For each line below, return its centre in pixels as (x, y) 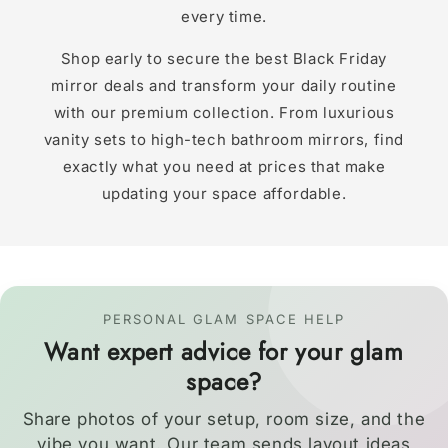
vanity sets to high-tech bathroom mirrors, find (224, 139)
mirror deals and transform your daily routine (224, 85)
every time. (224, 16)
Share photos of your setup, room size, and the (224, 419)
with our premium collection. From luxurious (224, 112)
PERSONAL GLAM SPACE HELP (224, 319)
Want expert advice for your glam (224, 351)
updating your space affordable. (224, 193)
